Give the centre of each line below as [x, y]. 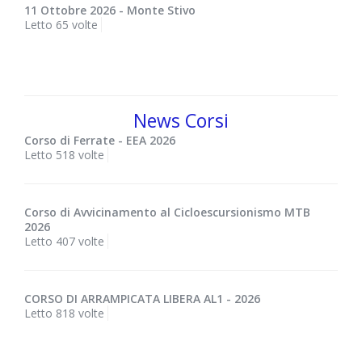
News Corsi [181, 121]
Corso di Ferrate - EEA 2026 [100, 141]
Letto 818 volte [64, 314]
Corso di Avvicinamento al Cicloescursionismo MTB [167, 213]
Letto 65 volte [61, 25]
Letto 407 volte [64, 242]
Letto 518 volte [64, 155]
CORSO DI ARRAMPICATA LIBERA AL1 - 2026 [142, 299]
